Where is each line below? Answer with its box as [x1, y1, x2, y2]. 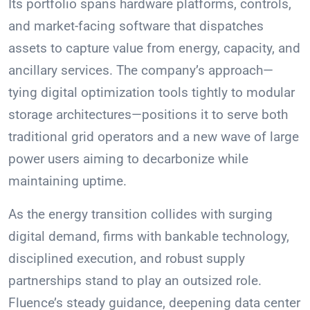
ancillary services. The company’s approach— [8, 62, 273, 79]
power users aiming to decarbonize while [8, 151, 248, 167]
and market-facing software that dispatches [8, 18, 264, 35]
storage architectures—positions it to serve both [8, 107, 288, 123]
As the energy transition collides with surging [8, 206, 273, 223]
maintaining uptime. [8, 173, 127, 190]
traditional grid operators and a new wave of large [8, 129, 299, 145]
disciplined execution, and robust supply [8, 250, 245, 267]
